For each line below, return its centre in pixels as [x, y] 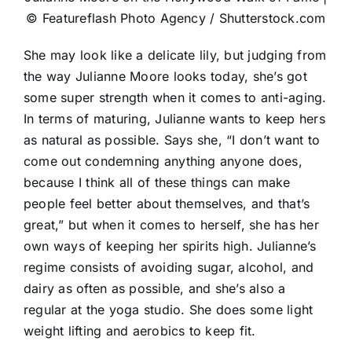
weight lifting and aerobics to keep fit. [140, 330]
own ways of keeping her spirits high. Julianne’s [170, 246]
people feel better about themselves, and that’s [167, 203]
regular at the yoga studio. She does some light [169, 309]
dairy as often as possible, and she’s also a [155, 288]
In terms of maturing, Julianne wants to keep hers [174, 118]
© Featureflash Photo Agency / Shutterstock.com [176, 18]
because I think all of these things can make [157, 182]
